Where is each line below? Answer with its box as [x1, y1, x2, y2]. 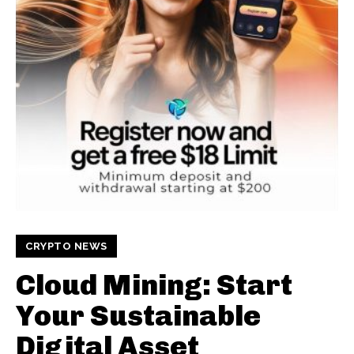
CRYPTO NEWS [25, 240, 107, 252]
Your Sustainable [16, 299, 261, 333]
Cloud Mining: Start [16, 268, 292, 302]
